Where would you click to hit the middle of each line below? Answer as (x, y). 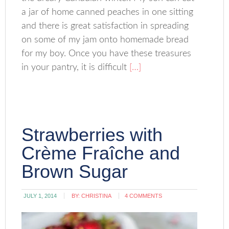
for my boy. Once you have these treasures (107, 53)
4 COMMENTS (144, 196)
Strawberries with (92, 134)
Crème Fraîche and (101, 153)
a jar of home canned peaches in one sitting (108, 12)
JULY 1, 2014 (40, 196)
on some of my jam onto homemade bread (105, 40)
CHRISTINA (97, 196)
